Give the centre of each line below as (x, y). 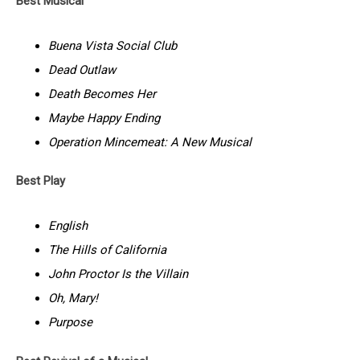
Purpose (70, 323)
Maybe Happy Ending (104, 118)
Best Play (41, 181)
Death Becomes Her (102, 94)
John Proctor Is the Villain (118, 274)
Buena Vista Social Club (112, 45)
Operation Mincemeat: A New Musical (150, 142)
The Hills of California (107, 250)
